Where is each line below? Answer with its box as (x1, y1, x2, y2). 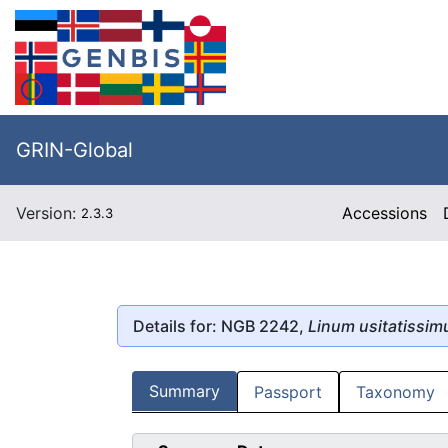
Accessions (342, 203, 428, 223)
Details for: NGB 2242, (133, 315, 308, 336)
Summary (149, 381, 220, 402)
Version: (16, 203, 81, 223)
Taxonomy (356, 382, 435, 403)
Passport (254, 382, 322, 403)
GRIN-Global (16, 138, 133, 162)
